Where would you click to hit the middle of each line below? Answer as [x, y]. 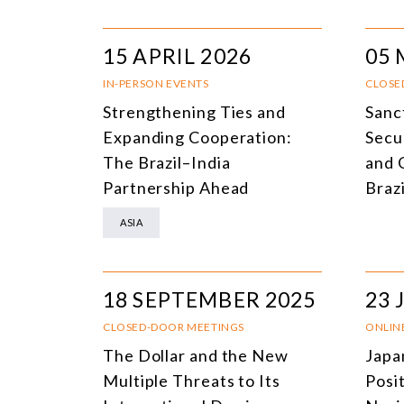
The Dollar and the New [196, 355]
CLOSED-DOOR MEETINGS [174, 326]
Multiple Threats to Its [192, 380]
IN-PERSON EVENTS [156, 83]
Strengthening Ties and [194, 111]
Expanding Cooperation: [197, 137]
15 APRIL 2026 [177, 55]
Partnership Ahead [176, 187]
